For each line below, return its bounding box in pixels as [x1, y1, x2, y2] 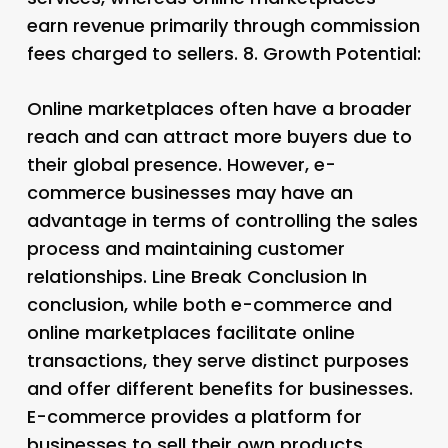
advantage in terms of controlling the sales [26, 207, 418, 233]
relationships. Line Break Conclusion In [26, 263, 367, 289]
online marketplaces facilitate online [26, 319, 355, 345]
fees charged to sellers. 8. [26, 40, 263, 66]
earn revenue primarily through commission [26, 12, 420, 38]
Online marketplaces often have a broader [26, 95, 412, 121]
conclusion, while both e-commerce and [26, 291, 392, 317]
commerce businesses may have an [26, 179, 353, 205]
